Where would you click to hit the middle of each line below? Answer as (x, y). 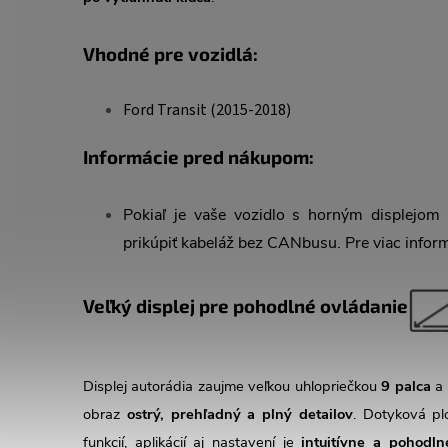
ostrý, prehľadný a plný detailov (239, 413)
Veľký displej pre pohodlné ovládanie (245, 305)
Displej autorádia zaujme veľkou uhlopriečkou (232, 385)
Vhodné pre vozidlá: (170, 54)
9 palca (406, 385)
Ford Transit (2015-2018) (207, 110)
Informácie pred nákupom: (198, 157)
